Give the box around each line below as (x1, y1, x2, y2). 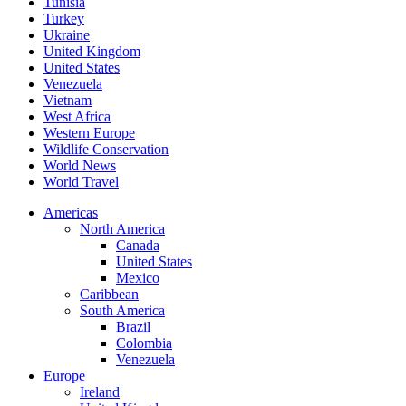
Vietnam (43, 92, 92, 109)
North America (80, 221, 165, 237)
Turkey (43, 11, 84, 27)
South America (80, 303, 165, 319)
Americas (43, 205, 98, 221)
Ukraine (43, 27, 90, 43)
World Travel (43, 174, 119, 190)
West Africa (43, 109, 111, 125)
